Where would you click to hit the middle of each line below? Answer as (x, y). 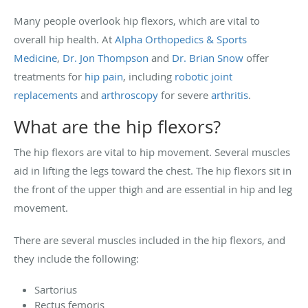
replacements (46, 95)
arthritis (230, 95)
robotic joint (203, 76)
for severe (185, 95)
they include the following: (76, 258)
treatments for (49, 76)
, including (149, 76)
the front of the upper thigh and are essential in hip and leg (153, 189)
